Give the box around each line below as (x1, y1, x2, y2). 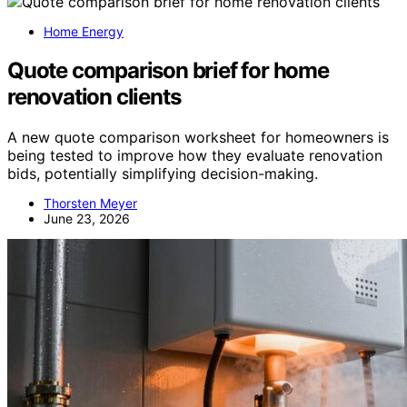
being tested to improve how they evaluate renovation (7, 145, 382, 164)
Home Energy (44, 24, 124, 39)
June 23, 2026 (44, 210, 130, 226)
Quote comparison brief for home (7, 56, 329, 84)
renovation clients (7, 83, 181, 110)
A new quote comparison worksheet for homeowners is (7, 127, 389, 146)
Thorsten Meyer (44, 194, 137, 211)
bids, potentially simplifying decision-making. (7, 164, 318, 183)
